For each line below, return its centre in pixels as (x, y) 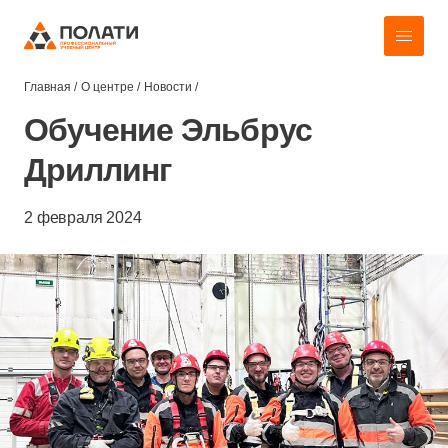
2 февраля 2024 (83, 217)
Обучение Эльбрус (168, 130)
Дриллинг (98, 170)
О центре (107, 87)
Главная (47, 87)
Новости (168, 87)
